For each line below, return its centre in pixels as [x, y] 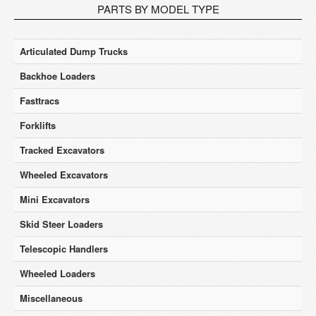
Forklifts [38, 125]
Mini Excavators [55, 199]
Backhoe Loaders [57, 76]
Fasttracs [39, 101]
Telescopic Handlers [64, 249]
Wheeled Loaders [57, 273]
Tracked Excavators [62, 150]
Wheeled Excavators [64, 175]
